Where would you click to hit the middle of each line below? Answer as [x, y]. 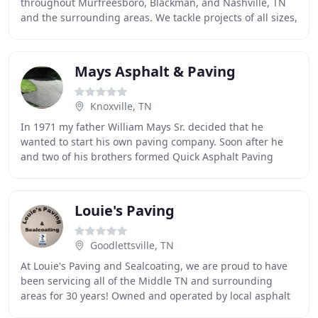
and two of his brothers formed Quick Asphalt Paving [147, 157]
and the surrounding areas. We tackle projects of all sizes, [159, 17]
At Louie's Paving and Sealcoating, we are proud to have [154, 266]
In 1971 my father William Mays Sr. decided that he [142, 127]
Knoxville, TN [121, 106]
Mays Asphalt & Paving [155, 71]
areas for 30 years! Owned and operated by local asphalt [155, 296]
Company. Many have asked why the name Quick [137, 171]
